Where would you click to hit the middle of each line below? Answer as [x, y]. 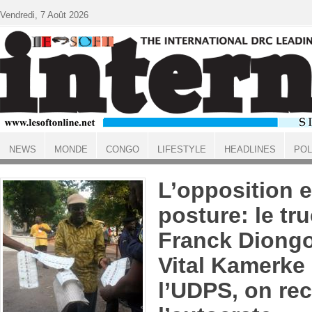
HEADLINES [250, 149]
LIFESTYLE [181, 149]
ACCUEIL [18, 162]
